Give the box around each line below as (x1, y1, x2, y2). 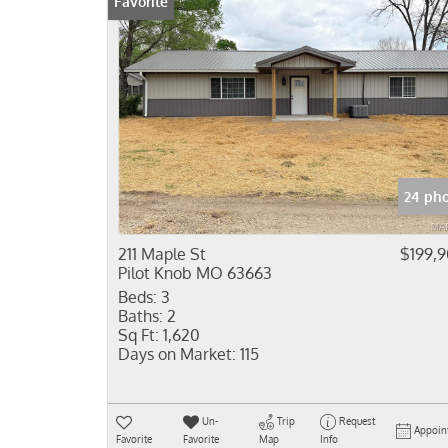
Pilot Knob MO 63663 (118, 263, 272, 283)
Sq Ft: (118, 325, 159, 345)
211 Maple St (118, 244, 206, 264)
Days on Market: (118, 344, 236, 364)
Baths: (118, 306, 163, 326)
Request (338, 415, 375, 427)
